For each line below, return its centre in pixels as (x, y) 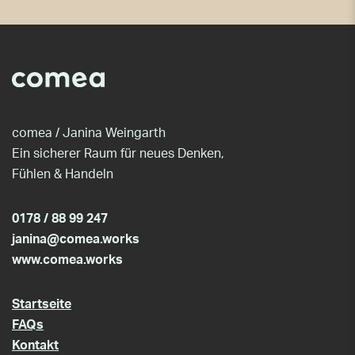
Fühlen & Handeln (63, 174)
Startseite (42, 304)
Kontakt (35, 345)
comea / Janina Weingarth (89, 133)
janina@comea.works (76, 239)
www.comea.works (67, 260)
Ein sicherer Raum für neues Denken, (118, 153)
